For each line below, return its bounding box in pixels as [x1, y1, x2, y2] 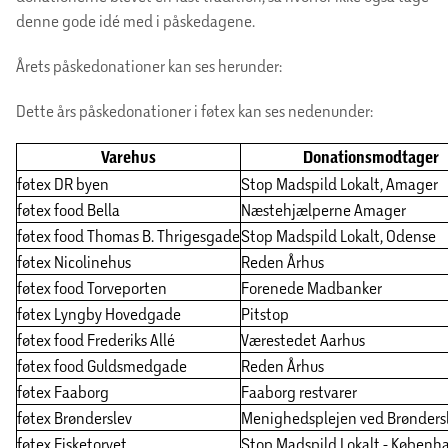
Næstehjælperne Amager [241, 200, 406, 220]
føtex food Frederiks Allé [17, 330, 175, 350]
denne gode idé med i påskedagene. [16, 11, 255, 31]
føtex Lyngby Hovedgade [17, 304, 181, 324]
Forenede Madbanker [241, 278, 382, 298]
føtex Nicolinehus [17, 252, 131, 272]
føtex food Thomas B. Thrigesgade [17, 226, 240, 246]
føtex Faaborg [17, 382, 109, 402]
